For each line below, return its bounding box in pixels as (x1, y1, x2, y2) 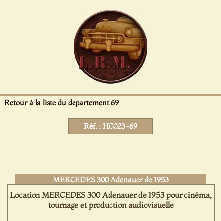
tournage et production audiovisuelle (48, 200, 174, 210)
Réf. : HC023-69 (83, 121, 137, 131)
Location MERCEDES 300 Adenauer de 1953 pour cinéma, (10, 190, 212, 200)
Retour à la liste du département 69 (4, 98, 119, 107)
